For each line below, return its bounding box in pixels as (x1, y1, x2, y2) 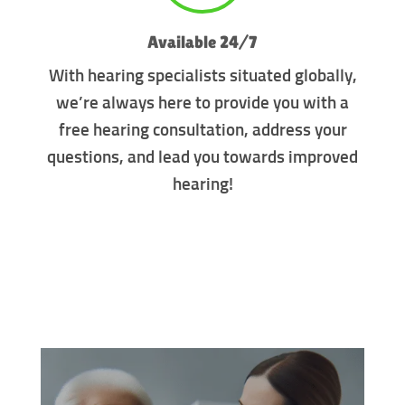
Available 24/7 (147, 31, 258, 52)
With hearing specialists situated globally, (48, 68, 357, 86)
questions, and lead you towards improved (47, 149, 358, 167)
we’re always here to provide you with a (56, 95, 349, 113)
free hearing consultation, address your (58, 122, 347, 140)
